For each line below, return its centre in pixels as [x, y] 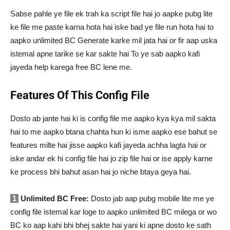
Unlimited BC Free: [54, 199]
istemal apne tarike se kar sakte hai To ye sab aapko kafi [105, 54]
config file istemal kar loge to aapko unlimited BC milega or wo [113, 212]
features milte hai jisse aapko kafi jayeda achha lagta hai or [108, 145]
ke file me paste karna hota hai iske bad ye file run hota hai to [112, 27]
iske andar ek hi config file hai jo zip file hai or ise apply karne [111, 159]
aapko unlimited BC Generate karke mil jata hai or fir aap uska [114, 41]
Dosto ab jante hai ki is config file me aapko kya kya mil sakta [113, 119]
